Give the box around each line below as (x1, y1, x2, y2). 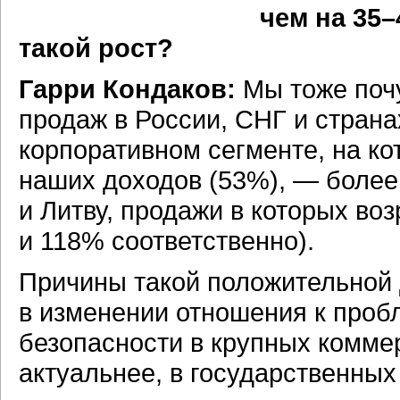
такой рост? (19, 33, 173, 62)
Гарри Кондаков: (19, 74, 236, 104)
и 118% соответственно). (19, 226, 314, 255)
